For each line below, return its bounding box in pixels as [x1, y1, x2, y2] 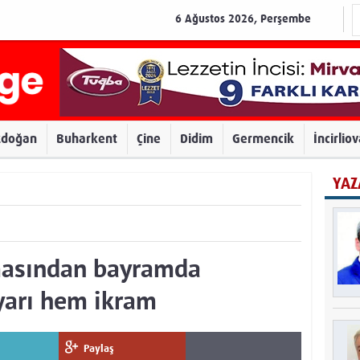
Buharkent [56, 131, 117, 146]
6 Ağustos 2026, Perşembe [175, 12, 311, 26]
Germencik [232, 131, 294, 146]
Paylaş [84, 342, 114, 354]
